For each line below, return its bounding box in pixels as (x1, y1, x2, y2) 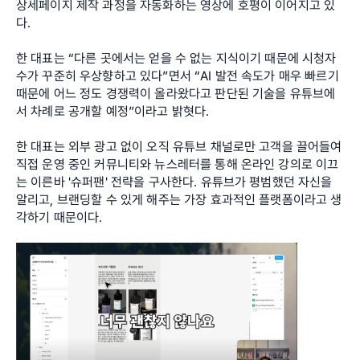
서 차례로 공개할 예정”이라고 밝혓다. (16, 103, 210, 119)
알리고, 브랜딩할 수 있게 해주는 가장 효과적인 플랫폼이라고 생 (16, 191, 342, 207)
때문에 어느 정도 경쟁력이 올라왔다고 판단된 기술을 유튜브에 (16, 85, 336, 101)
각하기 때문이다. (16, 209, 103, 225)
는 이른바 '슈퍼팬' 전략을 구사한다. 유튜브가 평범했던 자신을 (16, 174, 333, 190)
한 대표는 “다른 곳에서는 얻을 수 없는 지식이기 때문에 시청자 (16, 50, 337, 66)
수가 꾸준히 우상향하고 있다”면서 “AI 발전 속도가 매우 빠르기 (16, 67, 339, 84)
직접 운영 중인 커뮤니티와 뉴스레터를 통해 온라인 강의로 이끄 (16, 156, 339, 172)
